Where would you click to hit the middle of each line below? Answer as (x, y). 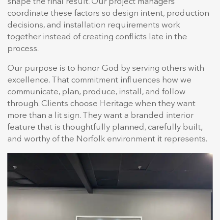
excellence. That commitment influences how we (99, 81)
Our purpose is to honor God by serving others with (106, 69)
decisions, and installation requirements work (94, 26)
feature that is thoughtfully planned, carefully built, (105, 128)
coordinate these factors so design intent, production (108, 14)
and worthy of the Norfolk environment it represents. (107, 139)
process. (23, 49)
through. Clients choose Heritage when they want (101, 104)
